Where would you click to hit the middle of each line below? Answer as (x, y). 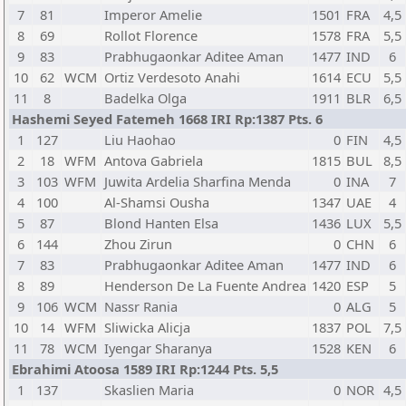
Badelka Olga (145, 98)
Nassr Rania (141, 306)
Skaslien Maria (149, 390)
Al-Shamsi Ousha (157, 202)
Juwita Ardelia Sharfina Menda (198, 181)
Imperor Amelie (153, 14)
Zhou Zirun (138, 244)
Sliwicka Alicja (147, 327)
